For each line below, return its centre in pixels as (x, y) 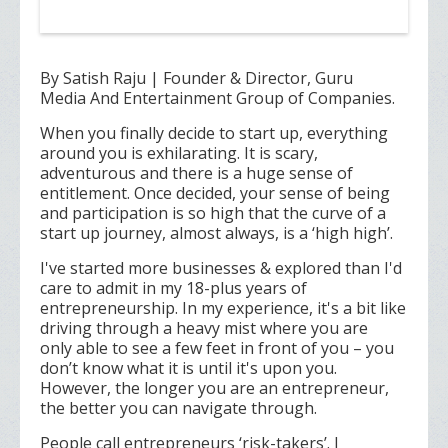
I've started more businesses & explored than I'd (221, 268)
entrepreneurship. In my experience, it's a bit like (223, 308)
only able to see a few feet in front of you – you (217, 348)
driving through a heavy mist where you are (204, 328)
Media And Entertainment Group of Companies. (217, 98)
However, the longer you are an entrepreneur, (214, 388)
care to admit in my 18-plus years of (173, 288)
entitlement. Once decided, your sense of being (215, 193)
